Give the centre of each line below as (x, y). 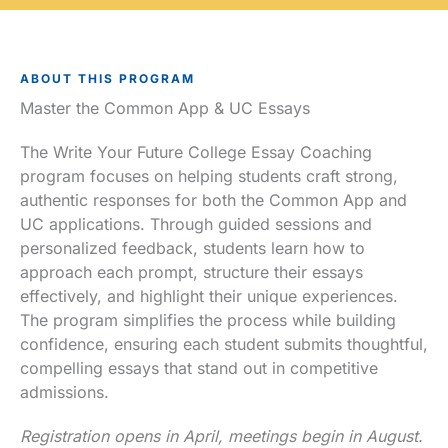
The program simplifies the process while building (208, 320)
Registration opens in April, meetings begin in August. (221, 436)
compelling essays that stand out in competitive (199, 368)
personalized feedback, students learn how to (192, 248)
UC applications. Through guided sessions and (196, 224)
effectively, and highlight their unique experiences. (209, 296)
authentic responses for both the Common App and (213, 200)
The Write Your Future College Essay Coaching (196, 152)
